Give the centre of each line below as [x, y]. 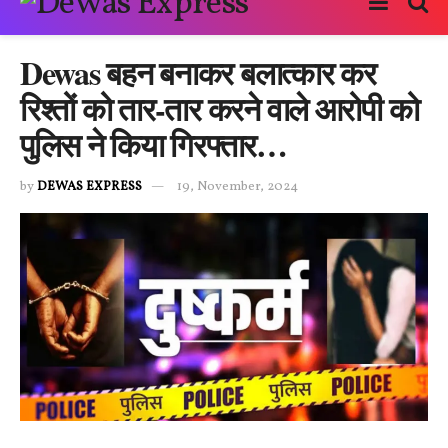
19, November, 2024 [237, 186]
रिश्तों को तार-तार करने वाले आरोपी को [219, 108]
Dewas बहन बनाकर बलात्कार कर [198, 72]
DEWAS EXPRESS [89, 186]
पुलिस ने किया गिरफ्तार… [153, 144]
